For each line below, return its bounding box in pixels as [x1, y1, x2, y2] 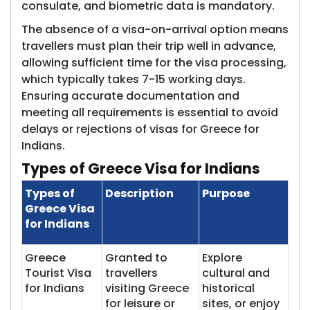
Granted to [105, 250, 167, 266]
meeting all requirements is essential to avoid [21, 104, 278, 120]
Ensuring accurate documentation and [21, 88, 239, 104]
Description [105, 185, 174, 201]
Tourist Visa [25, 265, 91, 281]
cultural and [202, 265, 270, 281]
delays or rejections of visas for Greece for [21, 121, 259, 137]
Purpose [202, 185, 250, 201]
